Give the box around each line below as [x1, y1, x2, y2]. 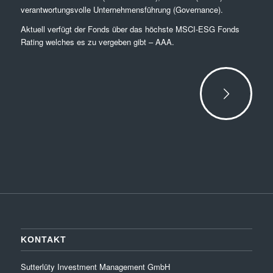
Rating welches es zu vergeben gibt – [20, 35, 155, 48]
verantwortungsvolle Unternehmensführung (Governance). [20, 3, 223, 15]
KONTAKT [20, 234, 66, 244]
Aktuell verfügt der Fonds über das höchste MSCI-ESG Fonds [20, 23, 239, 35]
